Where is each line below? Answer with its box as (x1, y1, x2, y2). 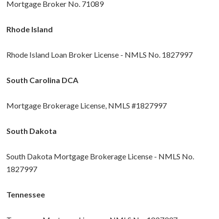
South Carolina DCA (6, 75, 78, 85)
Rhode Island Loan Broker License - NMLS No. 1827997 (6, 50, 193, 60)
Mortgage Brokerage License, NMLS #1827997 (6, 101, 167, 110)
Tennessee (6, 190, 45, 199)
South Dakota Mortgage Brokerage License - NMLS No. (6, 152, 194, 161)
